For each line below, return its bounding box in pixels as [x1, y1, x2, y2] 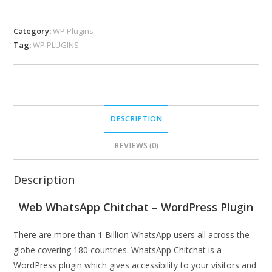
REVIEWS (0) [114, 140, 158, 151]
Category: [13, 25, 53, 37]
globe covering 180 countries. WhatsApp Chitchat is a [13, 244, 222, 256]
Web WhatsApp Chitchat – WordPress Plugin [19, 200, 253, 215]
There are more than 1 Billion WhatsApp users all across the [13, 229, 250, 241]
